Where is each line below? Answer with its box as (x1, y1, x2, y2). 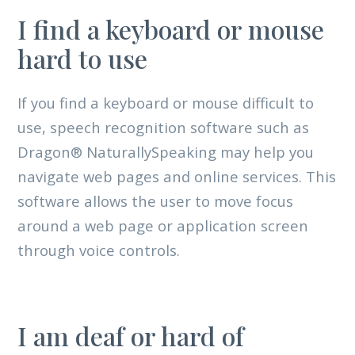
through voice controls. (17, 239, 180, 260)
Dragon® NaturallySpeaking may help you (17, 141, 314, 162)
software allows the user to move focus (17, 190, 293, 211)
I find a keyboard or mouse (17, 12, 324, 47)
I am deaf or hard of (17, 318, 244, 353)
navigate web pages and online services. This (17, 166, 336, 186)
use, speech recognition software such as (17, 116, 309, 137)
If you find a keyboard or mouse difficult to (17, 92, 314, 113)
